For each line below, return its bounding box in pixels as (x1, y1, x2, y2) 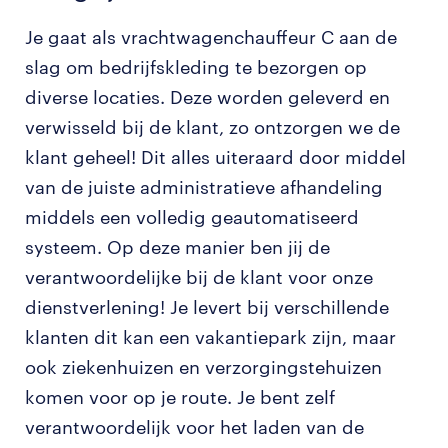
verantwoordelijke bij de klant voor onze (25, 266, 373, 288)
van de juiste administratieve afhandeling (25, 176, 383, 198)
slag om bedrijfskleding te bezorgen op (25, 56, 367, 78)
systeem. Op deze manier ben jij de (25, 236, 330, 258)
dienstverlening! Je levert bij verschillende (25, 296, 389, 318)
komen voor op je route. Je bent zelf (25, 386, 335, 408)
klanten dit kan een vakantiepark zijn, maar (25, 326, 396, 348)
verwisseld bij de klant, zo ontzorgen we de (25, 116, 400, 138)
